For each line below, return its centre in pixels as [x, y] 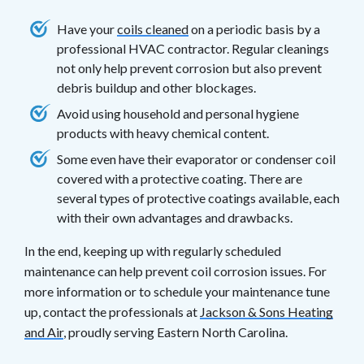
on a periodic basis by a [254, 28]
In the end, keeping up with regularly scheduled [153, 250]
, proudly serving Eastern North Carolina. [175, 331]
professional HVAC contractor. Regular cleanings [193, 48]
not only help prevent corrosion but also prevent [189, 67]
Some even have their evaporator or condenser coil [196, 158]
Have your [87, 28]
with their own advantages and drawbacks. [175, 217]
